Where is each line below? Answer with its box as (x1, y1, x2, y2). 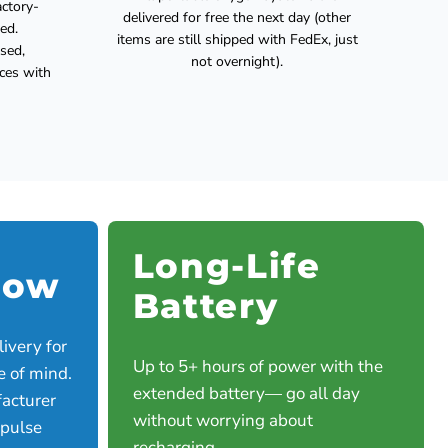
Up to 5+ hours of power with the (132, 354, 383, 378)
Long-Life (132, 244, 321, 287)
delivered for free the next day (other (123, 8, 352, 27)
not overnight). (191, 52, 284, 71)
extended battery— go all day (132, 381, 360, 405)
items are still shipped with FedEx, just (116, 30, 358, 49)
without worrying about (132, 408, 313, 432)
